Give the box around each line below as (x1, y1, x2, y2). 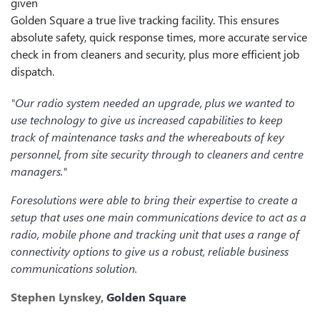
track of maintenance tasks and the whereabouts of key (11, 129, 284, 145)
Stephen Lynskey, (11, 289, 104, 305)
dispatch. (11, 64, 54, 79)
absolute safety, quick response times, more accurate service (11, 29, 307, 45)
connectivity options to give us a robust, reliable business (11, 244, 289, 259)
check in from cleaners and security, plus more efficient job (11, 46, 299, 62)
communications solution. (11, 261, 137, 276)
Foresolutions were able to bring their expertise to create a (11, 192, 298, 208)
